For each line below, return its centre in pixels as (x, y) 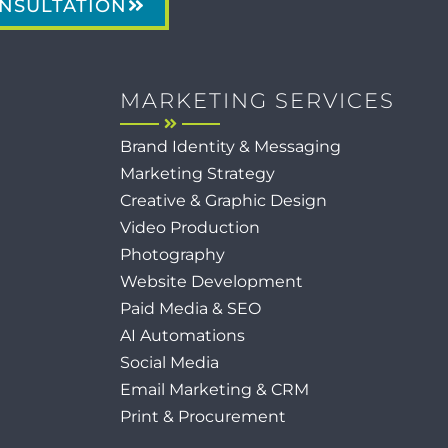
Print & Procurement (203, 416)
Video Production (190, 227)
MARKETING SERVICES (257, 100)
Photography (172, 254)
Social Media (169, 362)
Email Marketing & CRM (214, 389)
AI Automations (182, 335)
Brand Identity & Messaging (230, 146)
